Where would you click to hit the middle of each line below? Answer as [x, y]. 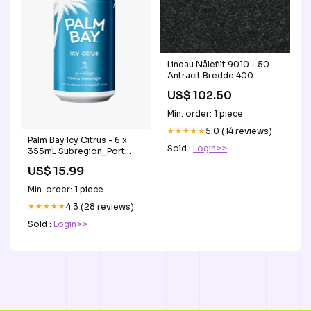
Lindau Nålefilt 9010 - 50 [209, 64]
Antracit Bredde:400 [210, 75]
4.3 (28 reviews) [100, 206]
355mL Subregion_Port [76, 151]
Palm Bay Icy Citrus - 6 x [77, 140]
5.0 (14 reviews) [239, 131]
